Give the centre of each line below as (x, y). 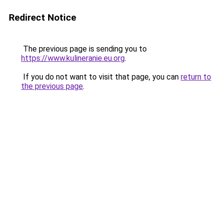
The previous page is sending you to (84, 49)
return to (196, 77)
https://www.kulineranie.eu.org (73, 58)
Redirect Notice (42, 17)
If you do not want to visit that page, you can (101, 77)
